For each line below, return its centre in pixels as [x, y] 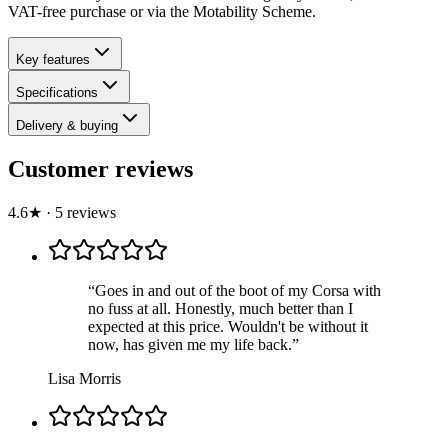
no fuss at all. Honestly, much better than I [220, 308]
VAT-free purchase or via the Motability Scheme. [162, 11]
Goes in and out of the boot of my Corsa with [238, 290]
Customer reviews [100, 168]
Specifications [57, 92]
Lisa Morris [84, 378]
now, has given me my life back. [190, 344]
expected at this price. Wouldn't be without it [228, 326]
